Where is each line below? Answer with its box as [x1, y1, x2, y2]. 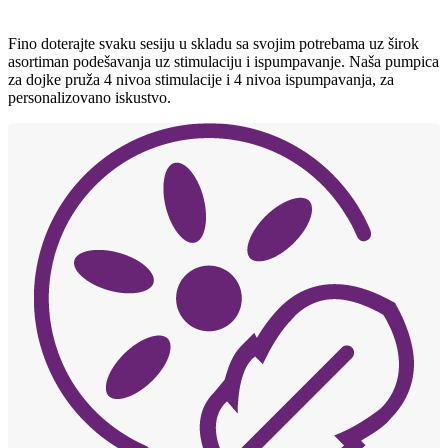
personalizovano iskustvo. [8, 89, 171, 107]
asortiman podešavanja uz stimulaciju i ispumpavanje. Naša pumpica [8, 53, 439, 71]
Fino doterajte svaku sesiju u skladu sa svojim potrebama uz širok [8, 35, 419, 53]
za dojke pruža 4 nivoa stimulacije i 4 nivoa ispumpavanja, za [8, 71, 394, 89]
